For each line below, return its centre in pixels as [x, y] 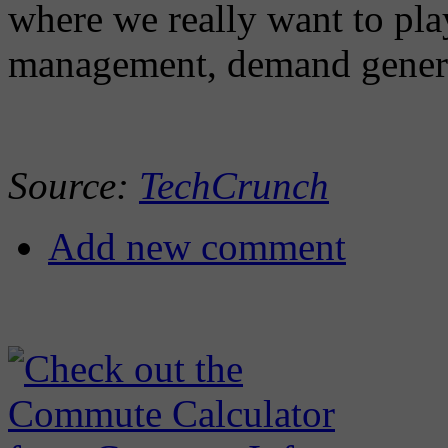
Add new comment [197, 246]
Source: [73, 185]
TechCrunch [234, 185]
